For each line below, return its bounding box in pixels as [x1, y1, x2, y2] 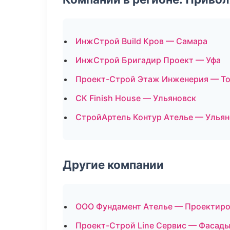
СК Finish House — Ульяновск [75, 93, 196, 103]
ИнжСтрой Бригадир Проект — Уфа [75, 55, 221, 65]
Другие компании [63, 158, 164, 171]
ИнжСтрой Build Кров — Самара [75, 36, 207, 46]
